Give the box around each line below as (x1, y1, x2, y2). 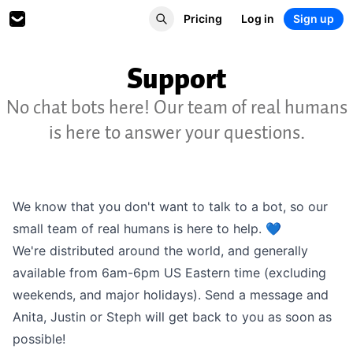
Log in (241, 12, 274, 25)
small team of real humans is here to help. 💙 (13, 221, 281, 236)
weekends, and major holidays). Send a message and (13, 287, 329, 303)
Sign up (293, 12, 334, 25)
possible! (13, 331, 65, 347)
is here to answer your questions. (48, 118, 305, 147)
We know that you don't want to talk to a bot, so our (13, 199, 328, 214)
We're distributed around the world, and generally (13, 243, 308, 258)
